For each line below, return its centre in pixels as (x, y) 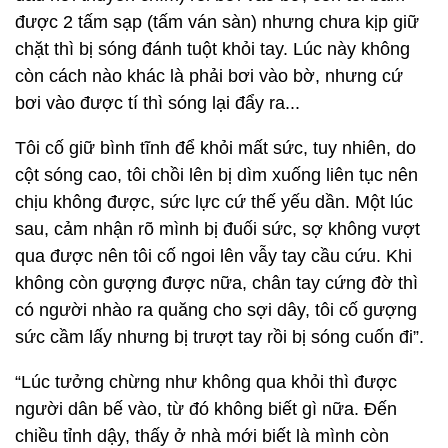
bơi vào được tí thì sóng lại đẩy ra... (157, 103)
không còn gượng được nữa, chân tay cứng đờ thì (216, 283)
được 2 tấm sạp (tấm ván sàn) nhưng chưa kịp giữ (217, 22)
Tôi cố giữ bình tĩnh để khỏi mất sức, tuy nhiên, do (215, 148)
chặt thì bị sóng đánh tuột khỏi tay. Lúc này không (212, 49)
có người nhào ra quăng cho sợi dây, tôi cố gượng (216, 310)
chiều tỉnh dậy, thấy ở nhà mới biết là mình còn (202, 436)
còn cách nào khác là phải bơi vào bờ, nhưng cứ (209, 76)
